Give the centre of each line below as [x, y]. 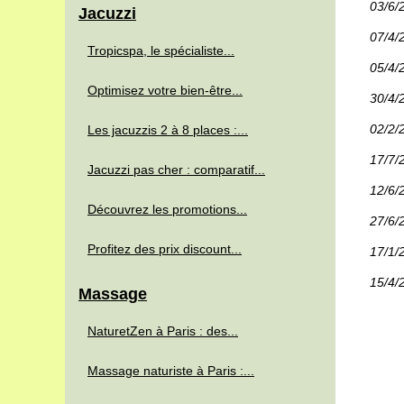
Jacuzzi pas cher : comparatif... [176, 170]
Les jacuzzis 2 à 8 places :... [168, 130]
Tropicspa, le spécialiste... [161, 50]
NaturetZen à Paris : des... [163, 331]
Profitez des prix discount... [165, 249]
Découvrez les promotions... [167, 209]
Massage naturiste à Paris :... [171, 371]
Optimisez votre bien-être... [165, 90]
